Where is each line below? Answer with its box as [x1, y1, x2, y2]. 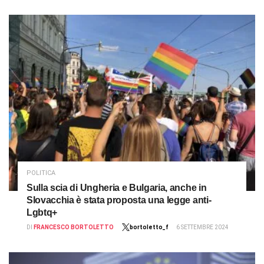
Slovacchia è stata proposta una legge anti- [27, 194, 212, 205]
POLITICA [27, 169, 55, 177]
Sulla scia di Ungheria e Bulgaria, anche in [27, 182, 207, 193]
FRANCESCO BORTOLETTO [34, 223, 114, 230]
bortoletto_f [130, 223, 169, 230]
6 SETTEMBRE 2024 [176, 223, 229, 230]
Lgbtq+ [27, 207, 58, 217]
